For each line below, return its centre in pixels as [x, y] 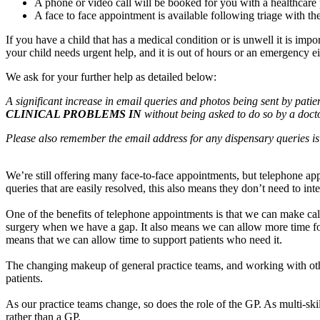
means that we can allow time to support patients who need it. [144, 240]
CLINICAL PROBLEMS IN [75, 114]
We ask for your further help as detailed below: [111, 77]
